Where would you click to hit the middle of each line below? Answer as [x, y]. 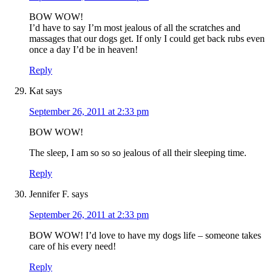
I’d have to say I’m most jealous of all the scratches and [135, 28]
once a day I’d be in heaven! [83, 50]
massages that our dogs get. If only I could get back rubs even [147, 39]
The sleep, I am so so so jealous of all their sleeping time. [138, 153]
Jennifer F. [49, 194]
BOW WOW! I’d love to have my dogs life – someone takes [145, 236]
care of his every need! [73, 246]
